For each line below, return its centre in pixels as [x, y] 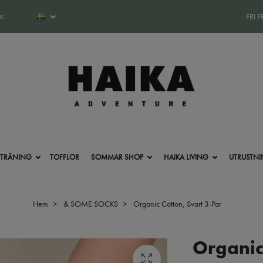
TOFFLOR [64, 157]
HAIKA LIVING [186, 157]
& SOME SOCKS [90, 203]
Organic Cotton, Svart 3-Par [176, 203]
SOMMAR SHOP [117, 157]
